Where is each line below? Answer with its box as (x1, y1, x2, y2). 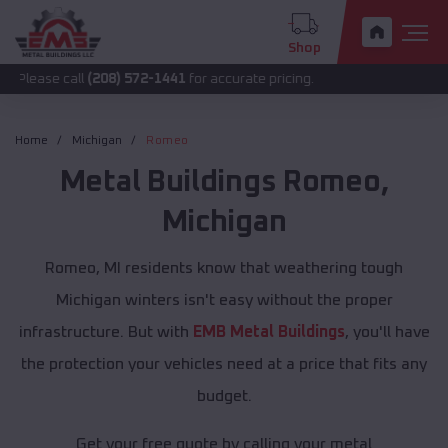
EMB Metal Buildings (192, 324, 345, 341)
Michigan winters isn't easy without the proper (55, 292, 393, 309)
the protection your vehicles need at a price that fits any (21, 356, 427, 373)
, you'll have (344, 324, 430, 341)
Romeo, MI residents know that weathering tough (45, 260, 403, 277)
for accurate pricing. (119, 72, 248, 86)
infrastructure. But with (18, 324, 193, 341)
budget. (196, 388, 252, 405)
